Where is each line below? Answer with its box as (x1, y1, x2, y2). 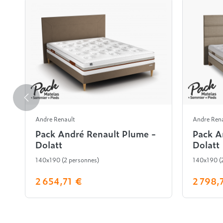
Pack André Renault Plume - (35, 127, 156, 141)
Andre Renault (35, 114, 75, 124)
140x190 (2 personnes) (35, 155, 99, 165)
